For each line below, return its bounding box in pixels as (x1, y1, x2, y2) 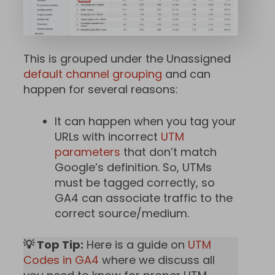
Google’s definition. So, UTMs (55, 160, 212, 176)
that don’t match (120, 144, 217, 160)
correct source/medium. (55, 206, 189, 222)
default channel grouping (23, 66, 162, 82)
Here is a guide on (83, 236, 188, 252)
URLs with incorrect (55, 129, 161, 145)
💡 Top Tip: (23, 236, 83, 252)
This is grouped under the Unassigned (23, 51, 231, 67)
